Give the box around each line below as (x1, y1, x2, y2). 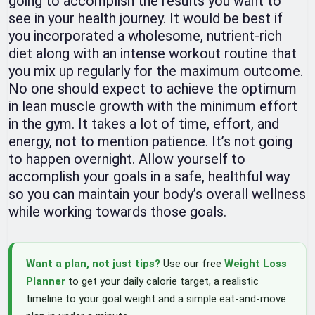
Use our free (160, 257, 224, 271)
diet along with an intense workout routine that (8, 45, 297, 63)
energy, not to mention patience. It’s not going (8, 133, 292, 150)
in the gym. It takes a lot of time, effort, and (8, 115, 279, 133)
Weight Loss (224, 257, 287, 271)
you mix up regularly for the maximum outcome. (8, 63, 303, 80)
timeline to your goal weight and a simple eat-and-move (26, 292, 286, 306)
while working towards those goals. (8, 203, 226, 221)
